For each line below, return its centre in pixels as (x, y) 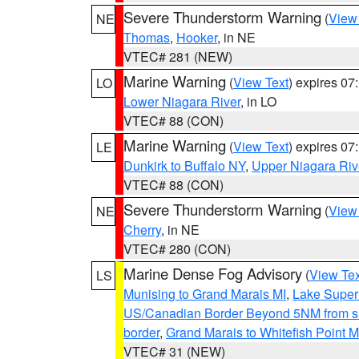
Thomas (147, 37)
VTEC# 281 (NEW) (178, 56)
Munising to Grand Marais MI (205, 294)
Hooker (197, 37)
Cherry (142, 230)
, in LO (258, 101)
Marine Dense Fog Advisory (213, 273)
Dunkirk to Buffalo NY (184, 165)
